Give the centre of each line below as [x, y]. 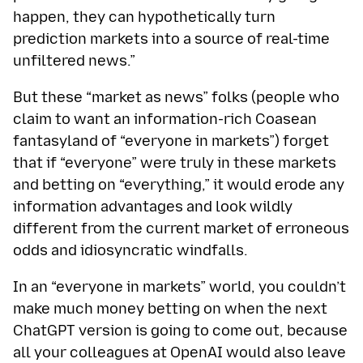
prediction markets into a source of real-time [171, 39]
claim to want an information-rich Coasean [165, 120]
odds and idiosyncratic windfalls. [130, 251]
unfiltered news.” [74, 61]
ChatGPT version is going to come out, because [180, 331]
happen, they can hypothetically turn [144, 17]
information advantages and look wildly [153, 207]
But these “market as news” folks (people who [176, 98]
